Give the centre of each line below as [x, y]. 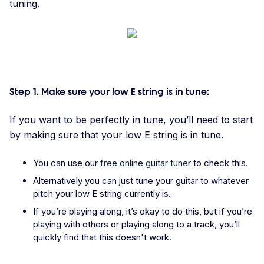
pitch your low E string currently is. [102, 194]
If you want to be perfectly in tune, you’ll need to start [131, 120]
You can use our [67, 163]
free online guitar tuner [146, 163]
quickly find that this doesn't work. [102, 237]
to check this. [220, 163]
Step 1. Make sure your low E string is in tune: [109, 92]
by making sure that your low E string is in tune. [118, 135]
